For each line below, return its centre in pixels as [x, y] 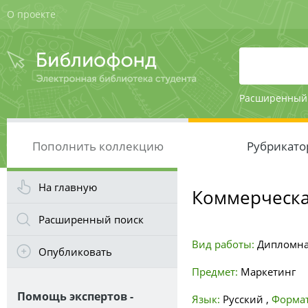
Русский [244, 299]
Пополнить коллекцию [98, 146]
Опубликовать [75, 252]
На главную [68, 187]
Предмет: [215, 272]
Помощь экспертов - [75, 296]
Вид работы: [223, 244]
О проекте [31, 14]
